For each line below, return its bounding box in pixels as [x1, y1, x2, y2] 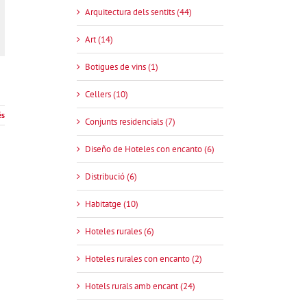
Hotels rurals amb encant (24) [85, 280, 195, 293]
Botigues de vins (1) [85, 61, 158, 73]
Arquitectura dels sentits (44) [85, 6, 192, 19]
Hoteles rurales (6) [85, 225, 154, 238]
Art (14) [85, 34, 113, 46]
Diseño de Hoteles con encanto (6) [85, 143, 214, 156]
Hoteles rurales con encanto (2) [85, 253, 202, 265]
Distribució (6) [85, 171, 137, 183]
